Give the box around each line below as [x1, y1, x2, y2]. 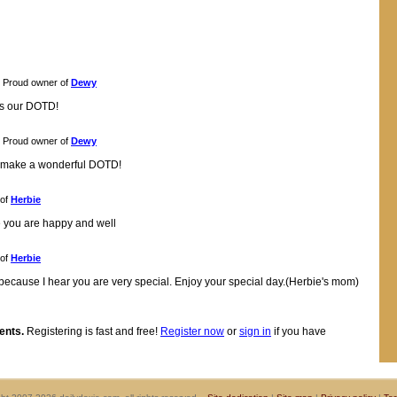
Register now [160, 325, 224, 338]
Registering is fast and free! [24, 325, 160, 338]
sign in [239, 325, 271, 338]
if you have [271, 325, 326, 338]
